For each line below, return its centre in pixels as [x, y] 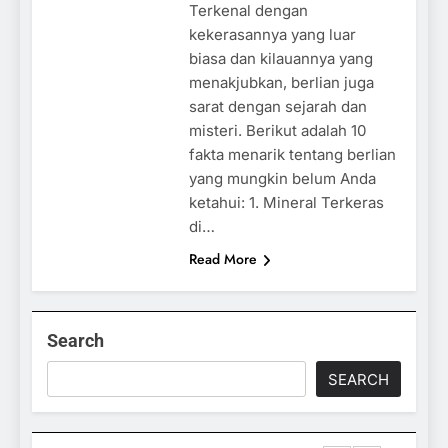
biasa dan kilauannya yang [280, 58]
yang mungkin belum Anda [282, 178]
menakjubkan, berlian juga [281, 82]
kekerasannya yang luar [272, 34]
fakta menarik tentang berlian [292, 154]
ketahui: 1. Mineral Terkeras [286, 202]
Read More [222, 258]
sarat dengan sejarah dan [277, 106]
